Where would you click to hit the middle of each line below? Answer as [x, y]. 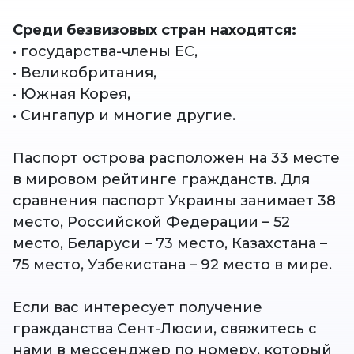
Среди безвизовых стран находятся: [154, 30]
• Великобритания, [85, 73]
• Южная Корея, [72, 94]
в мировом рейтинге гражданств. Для [161, 180]
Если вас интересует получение [137, 308]
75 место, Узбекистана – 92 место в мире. [172, 265]
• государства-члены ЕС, [105, 52]
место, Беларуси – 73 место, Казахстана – [170, 244]
